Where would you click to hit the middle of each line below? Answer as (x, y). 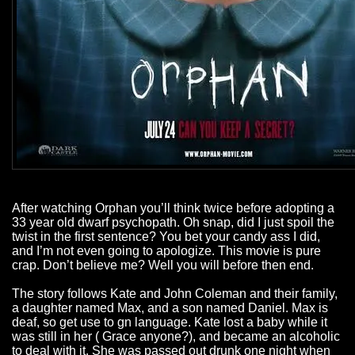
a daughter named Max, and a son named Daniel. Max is (170, 308)
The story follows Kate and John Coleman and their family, (175, 294)
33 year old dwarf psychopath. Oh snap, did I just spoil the (173, 223)
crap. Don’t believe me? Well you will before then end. (163, 265)
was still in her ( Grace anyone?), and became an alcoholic (176, 337)
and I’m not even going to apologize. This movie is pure (166, 251)
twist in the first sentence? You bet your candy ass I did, (166, 237)
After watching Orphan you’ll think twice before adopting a (173, 208)
